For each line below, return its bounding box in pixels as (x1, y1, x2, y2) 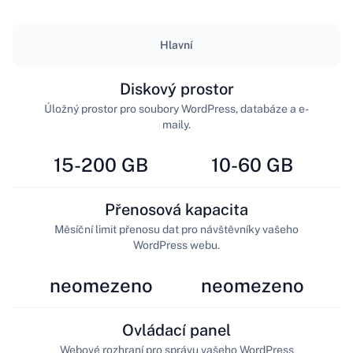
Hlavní (160, 39, 193, 52)
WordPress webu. (133, 238, 220, 251)
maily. (162, 117, 191, 131)
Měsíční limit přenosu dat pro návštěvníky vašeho (54, 222, 299, 236)
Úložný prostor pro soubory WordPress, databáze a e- (44, 102, 309, 115)
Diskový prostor (119, 79, 234, 98)
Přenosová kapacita (105, 199, 248, 219)
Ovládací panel (122, 320, 231, 340)
